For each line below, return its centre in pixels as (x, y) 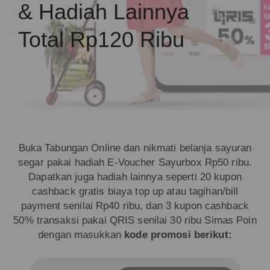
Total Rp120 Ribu (101, 40)
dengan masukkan (81, 234)
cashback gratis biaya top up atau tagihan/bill (135, 191)
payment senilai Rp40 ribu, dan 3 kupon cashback (135, 206)
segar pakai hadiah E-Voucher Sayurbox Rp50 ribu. (135, 162)
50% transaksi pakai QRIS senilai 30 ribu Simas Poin (135, 220)
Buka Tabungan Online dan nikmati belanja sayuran (135, 148)
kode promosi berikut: (178, 234)
